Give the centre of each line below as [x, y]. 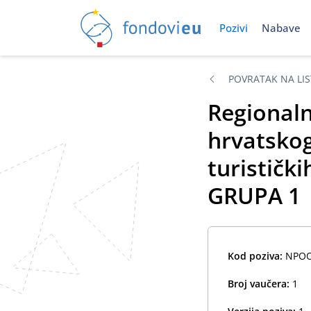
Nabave [281, 28]
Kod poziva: [256, 256]
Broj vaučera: [260, 284]
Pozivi [233, 28]
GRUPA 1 [254, 195]
